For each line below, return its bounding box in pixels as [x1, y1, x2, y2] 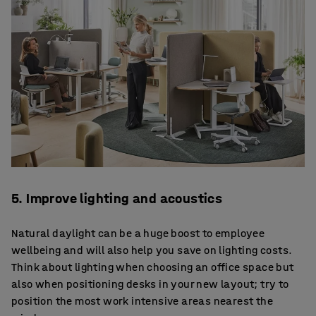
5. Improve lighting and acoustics [11, 190, 223, 207]
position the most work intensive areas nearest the [11, 293, 273, 308]
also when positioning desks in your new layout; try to [11, 276, 289, 291]
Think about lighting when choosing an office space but [11, 260, 294, 274]
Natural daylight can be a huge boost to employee [11, 226, 265, 240]
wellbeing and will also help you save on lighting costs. [11, 243, 293, 257]
